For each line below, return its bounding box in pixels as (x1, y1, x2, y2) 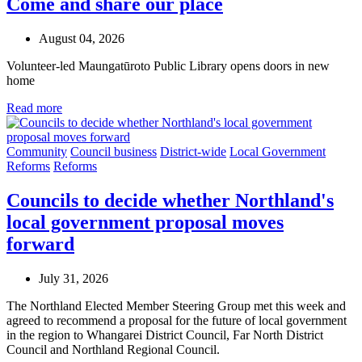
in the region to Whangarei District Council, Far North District (6, 327, 323, 342)
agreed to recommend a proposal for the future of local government (6, 313, 347, 327)
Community (6, 144, 67, 158)
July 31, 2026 (39, 271, 108, 285)
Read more (6, 100, 62, 115)
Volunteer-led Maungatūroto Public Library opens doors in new (6, 58, 330, 73)
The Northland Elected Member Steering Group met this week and (6, 298, 346, 313)
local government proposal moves (6, 211, 284, 233)
